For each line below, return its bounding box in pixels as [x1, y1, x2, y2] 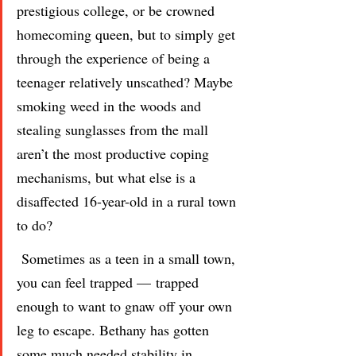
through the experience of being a [17, 48, 214, 68]
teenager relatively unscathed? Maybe [17, 72, 237, 91]
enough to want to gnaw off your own [17, 296, 236, 315]
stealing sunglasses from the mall [17, 119, 212, 139]
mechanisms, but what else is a [17, 167, 199, 187]
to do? [17, 215, 52, 234]
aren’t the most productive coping [17, 143, 213, 163]
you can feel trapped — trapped [17, 272, 203, 292]
